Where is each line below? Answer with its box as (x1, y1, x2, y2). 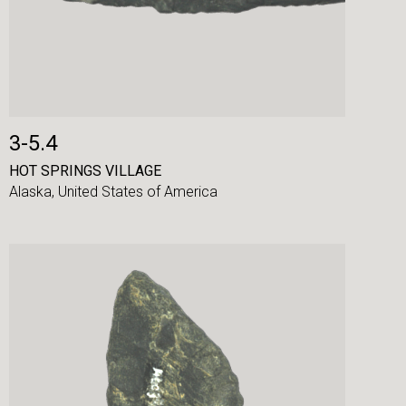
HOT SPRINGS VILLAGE (8, 161, 161, 179)
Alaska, (8, 183, 58, 201)
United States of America (57, 183, 217, 201)
